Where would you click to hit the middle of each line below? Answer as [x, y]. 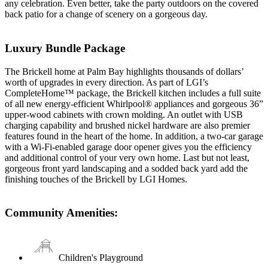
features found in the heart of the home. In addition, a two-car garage [134, 136]
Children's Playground [101, 257]
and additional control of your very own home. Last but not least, [127, 157]
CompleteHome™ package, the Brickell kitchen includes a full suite [133, 93]
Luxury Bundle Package [65, 48]
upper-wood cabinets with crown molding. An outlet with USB [124, 114]
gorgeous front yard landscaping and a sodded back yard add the [126, 168]
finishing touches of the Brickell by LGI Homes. [96, 179]
